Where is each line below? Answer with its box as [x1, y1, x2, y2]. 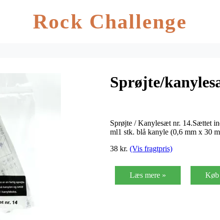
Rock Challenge [33, 10, 187, 33]
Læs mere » [130, 170, 166, 179]
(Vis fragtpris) [130, 144, 172, 153]
